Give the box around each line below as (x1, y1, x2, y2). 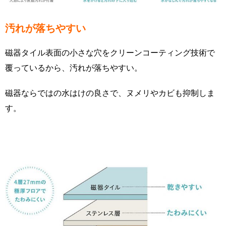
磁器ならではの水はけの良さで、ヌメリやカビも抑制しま (5, 88, 215, 98)
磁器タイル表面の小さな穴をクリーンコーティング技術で (5, 47, 215, 58)
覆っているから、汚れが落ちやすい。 (5, 63, 142, 73)
